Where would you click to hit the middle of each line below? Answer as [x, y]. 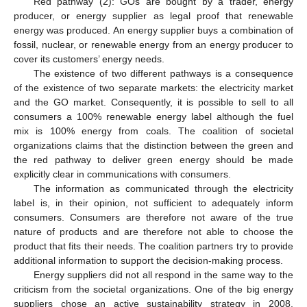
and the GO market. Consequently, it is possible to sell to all [153, 102]
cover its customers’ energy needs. [89, 59]
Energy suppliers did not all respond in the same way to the [163, 274]
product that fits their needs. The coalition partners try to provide [153, 246]
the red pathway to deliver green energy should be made [153, 159]
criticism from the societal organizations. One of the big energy [153, 289]
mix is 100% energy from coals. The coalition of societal [153, 131]
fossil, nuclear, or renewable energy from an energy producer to [153, 44]
